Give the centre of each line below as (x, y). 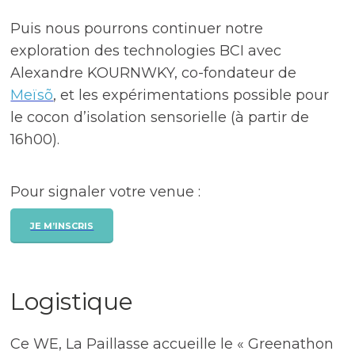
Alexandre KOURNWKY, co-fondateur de (154, 73)
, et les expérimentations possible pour (191, 95)
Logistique (72, 302)
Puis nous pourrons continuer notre (137, 29)
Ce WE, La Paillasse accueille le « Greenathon (172, 344)
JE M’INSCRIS (62, 226)
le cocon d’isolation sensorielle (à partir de (160, 118)
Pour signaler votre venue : (106, 192)
